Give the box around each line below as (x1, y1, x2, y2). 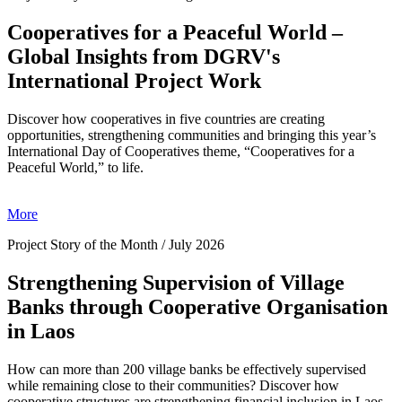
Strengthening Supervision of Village (7, 270, 345, 294)
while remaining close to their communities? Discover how (7, 377, 339, 393)
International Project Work (7, 68, 261, 92)
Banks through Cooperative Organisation (7, 294, 388, 319)
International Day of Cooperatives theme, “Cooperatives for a (7, 143, 354, 159)
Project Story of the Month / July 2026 (7, 236, 224, 252)
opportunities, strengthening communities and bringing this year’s (7, 127, 376, 143)
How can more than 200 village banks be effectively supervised (7, 361, 366, 377)
